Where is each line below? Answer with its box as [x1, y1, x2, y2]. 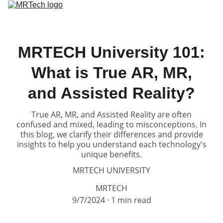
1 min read [111, 195, 151, 206]
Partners [130, 10, 161, 19]
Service [104, 10, 130, 19]
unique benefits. [81, 149, 142, 160]
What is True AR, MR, [31, 64, 192, 82]
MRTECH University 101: [18, 43, 205, 61]
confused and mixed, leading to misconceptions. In [16, 119, 207, 130]
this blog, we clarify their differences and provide [20, 129, 203, 140]
